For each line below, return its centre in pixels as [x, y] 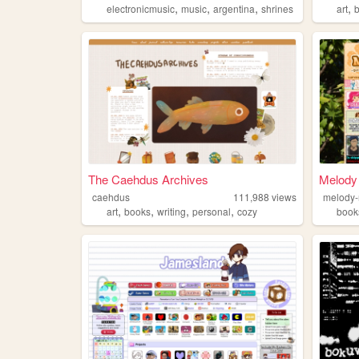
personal [211, 212]
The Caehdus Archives [148, 179]
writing [171, 212]
